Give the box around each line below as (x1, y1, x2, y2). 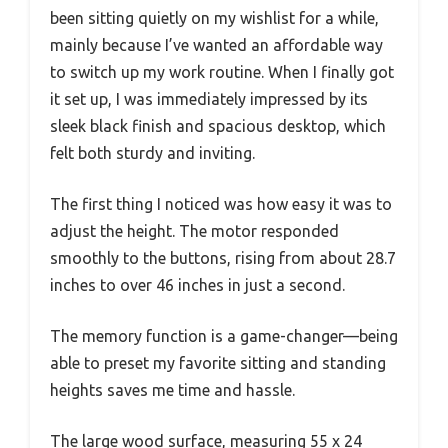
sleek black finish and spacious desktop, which (50, 116, 386, 135)
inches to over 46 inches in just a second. (50, 275, 345, 294)
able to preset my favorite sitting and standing (50, 353, 386, 372)
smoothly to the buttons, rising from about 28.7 (50, 248, 396, 267)
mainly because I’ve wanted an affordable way (50, 35, 383, 54)
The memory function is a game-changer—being (50, 326, 398, 345)
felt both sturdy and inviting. (50, 143, 255, 162)
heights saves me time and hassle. (50, 380, 295, 399)
